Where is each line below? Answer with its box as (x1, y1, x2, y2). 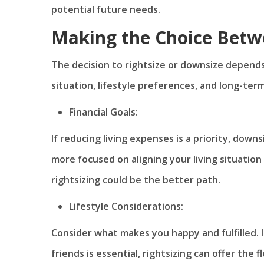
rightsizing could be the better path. (51, 173, 220, 186)
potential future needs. (51, 2, 160, 16)
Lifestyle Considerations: (69, 199, 183, 213)
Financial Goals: (69, 105, 138, 118)
